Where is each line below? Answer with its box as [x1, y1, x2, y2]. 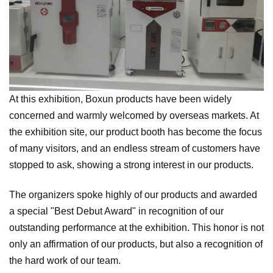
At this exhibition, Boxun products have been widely [9, 94, 232, 105]
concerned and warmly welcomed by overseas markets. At [9, 110, 259, 121]
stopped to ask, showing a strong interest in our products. [9, 160, 253, 171]
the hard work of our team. [9, 255, 121, 266]
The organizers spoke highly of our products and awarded [9, 190, 257, 200]
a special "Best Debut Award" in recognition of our [9, 206, 224, 217]
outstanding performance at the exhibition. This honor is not [9, 222, 264, 233]
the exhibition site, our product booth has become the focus [9, 127, 262, 138]
